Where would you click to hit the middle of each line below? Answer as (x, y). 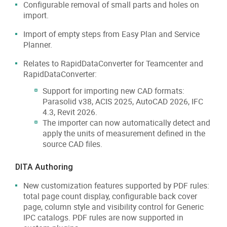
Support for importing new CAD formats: (113, 90)
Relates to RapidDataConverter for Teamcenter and (113, 63)
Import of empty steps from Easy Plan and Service (111, 34)
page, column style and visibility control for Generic (113, 206)
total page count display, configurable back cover (110, 196)
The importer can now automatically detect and (126, 122)
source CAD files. (72, 144)
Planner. (38, 44)
